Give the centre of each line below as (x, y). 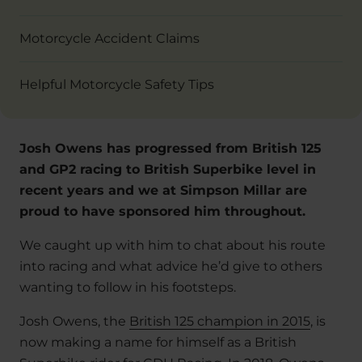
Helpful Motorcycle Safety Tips (117, 84)
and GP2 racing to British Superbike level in (168, 169)
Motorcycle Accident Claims (109, 38)
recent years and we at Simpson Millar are (163, 190)
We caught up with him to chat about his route (173, 245)
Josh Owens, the (74, 321)
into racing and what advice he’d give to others (171, 266)
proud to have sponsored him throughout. (162, 211)
